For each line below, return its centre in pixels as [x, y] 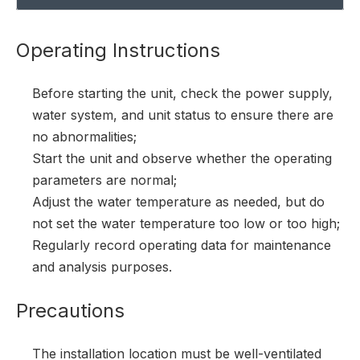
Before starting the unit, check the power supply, [182, 93]
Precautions [70, 311]
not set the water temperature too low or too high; [186, 223]
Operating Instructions [118, 50]
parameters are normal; [104, 180]
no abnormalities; [84, 137]
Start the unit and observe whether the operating [182, 158]
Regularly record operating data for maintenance [182, 245]
